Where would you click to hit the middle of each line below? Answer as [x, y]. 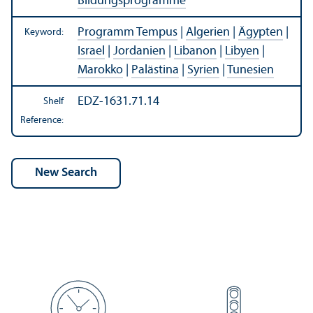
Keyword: [44, 33]
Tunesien [250, 71]
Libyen [242, 52]
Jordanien [139, 52]
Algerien [208, 33]
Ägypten [261, 33]
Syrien [203, 71]
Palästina [155, 71]
